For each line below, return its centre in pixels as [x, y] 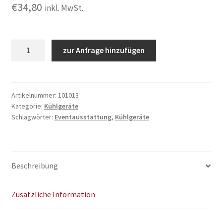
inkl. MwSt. [64, 8]
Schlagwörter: [33, 117]
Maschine [27, 70]
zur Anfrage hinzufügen [104, 50]
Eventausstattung [83, 117]
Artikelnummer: [34, 95]
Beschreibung [34, 166]
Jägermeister [34, 45]
